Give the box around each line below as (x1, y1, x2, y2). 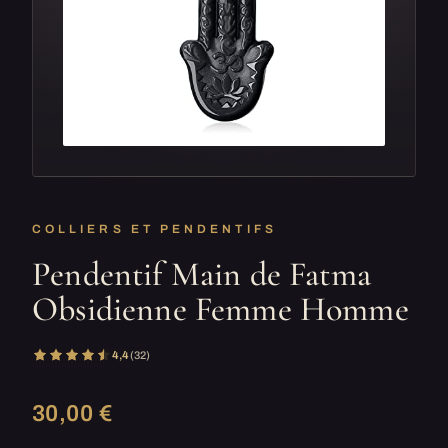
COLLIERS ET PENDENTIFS (32, 222, 277, 236)
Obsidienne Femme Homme (32, 289, 409, 330)
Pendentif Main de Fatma (32, 254, 371, 295)
